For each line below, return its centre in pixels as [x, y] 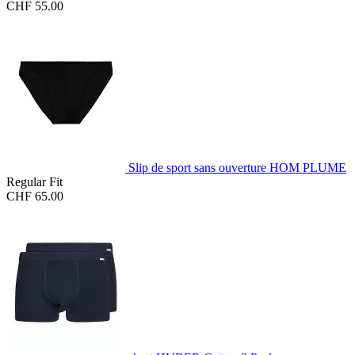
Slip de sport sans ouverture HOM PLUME [237, 168]
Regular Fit [34, 182]
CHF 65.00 [35, 197]
